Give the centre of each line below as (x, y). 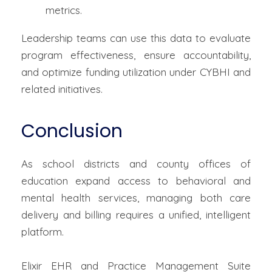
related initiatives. (62, 89)
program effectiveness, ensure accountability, (136, 55)
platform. (42, 232)
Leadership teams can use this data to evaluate (136, 38)
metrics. (64, 10)
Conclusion (72, 131)
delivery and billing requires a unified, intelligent (136, 215)
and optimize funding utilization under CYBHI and (136, 72)
